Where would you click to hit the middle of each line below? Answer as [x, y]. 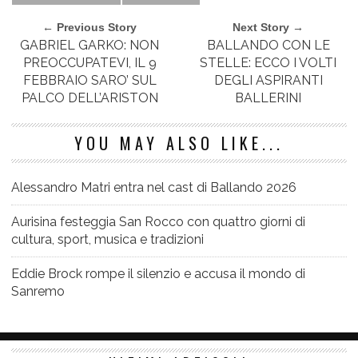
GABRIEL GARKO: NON [90, 45]
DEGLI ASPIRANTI [268, 80]
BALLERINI [268, 97]
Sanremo [38, 291]
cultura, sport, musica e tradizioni [107, 239]
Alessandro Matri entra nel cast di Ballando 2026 [154, 187]
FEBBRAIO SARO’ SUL [89, 80]
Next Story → [268, 27]
